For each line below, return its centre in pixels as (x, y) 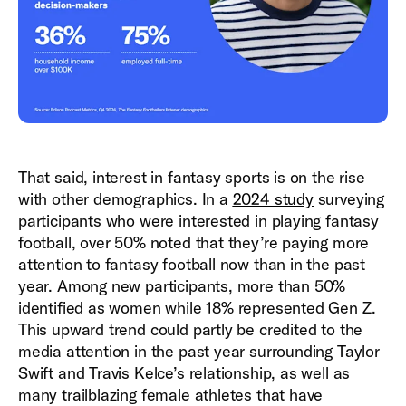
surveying (349, 199)
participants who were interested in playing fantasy (198, 221)
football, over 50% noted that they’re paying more (194, 243)
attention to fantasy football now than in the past (192, 265)
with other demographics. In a (126, 199)
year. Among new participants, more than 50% (182, 286)
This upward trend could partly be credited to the (191, 330)
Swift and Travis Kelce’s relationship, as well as (184, 373)
